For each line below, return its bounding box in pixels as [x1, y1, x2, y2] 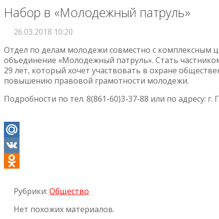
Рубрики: [14, 185, 49, 197]
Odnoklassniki [4, 171, 56, 182]
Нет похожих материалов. [14, 203, 114, 215]
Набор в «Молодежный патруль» [4, 3, 190, 21]
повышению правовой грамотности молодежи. [4, 75, 189, 86]
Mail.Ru [4, 139, 31, 151]
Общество [49, 185, 89, 197]
